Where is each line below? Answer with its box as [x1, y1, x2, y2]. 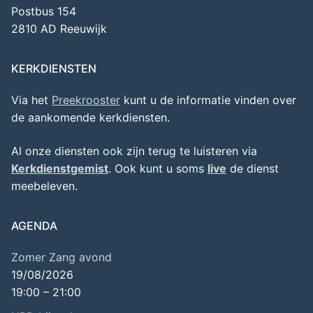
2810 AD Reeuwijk [11, 22, 107, 36]
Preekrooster [52, 93, 120, 108]
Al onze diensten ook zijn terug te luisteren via [11, 144, 257, 159]
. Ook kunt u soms [108, 161, 208, 176]
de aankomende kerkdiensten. [11, 110, 170, 125]
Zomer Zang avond [11, 250, 112, 265]
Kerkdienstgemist [11, 161, 108, 176]
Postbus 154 [11, 4, 76, 19]
